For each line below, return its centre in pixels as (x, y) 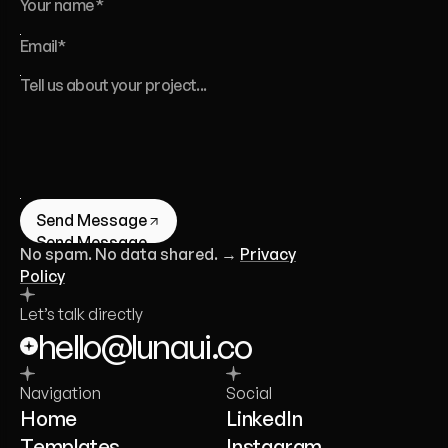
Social (249, 393)
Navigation (60, 393)
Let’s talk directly (81, 314)
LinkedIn (264, 418)
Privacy (268, 254)
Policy (42, 276)
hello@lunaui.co (145, 346)
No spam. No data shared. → (130, 254)
